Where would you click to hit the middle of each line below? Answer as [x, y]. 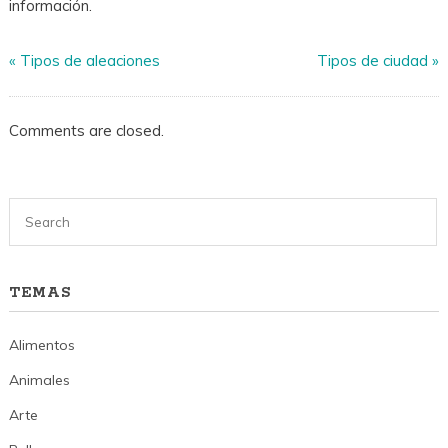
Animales [39, 379]
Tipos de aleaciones [89, 61]
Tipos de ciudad [373, 61]
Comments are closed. [86, 130]
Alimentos [41, 344]
